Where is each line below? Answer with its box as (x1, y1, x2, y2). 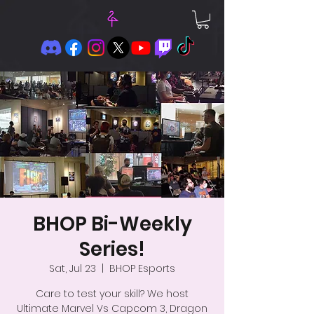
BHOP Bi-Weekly (32, 210, 192, 238)
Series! (79, 235, 145, 264)
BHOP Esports (109, 261, 175, 276)
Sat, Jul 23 (49, 261, 96, 276)
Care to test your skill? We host (36, 287, 189, 301)
